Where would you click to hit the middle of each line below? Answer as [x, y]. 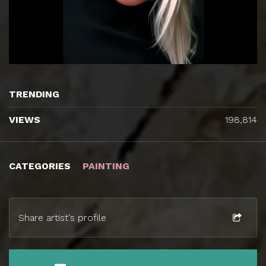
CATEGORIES [41, 166]
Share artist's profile [62, 217]
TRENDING [34, 94]
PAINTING [106, 166]
